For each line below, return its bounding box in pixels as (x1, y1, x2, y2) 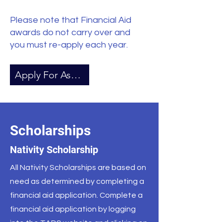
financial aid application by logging (10, 205, 136, 213)
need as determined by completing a (10, 177, 144, 185)
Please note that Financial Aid (10, 15, 131, 25)
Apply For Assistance (71, 69, 81, 81)
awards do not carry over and (10, 28, 130, 37)
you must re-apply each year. (10, 40, 128, 50)
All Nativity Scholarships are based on (10, 164, 146, 171)
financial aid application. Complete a (10, 191, 143, 199)
